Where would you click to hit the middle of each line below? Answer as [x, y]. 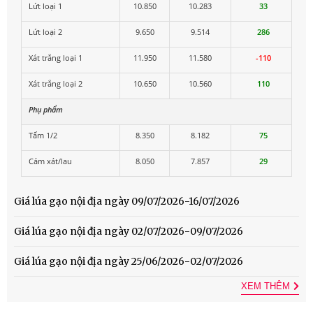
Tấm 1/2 [43, 136]
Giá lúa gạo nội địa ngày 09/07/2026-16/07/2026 [127, 202]
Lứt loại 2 [45, 32]
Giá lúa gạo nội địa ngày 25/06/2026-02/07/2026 [129, 262]
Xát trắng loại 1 [56, 58]
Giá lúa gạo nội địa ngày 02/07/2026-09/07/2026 [129, 232]
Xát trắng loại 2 [56, 84]
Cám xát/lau [50, 161]
